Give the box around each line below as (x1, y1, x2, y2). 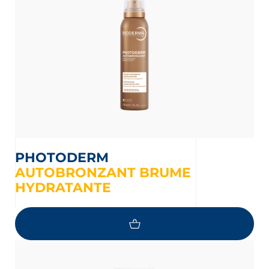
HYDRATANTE (15, 180, 111, 196)
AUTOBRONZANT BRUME (15, 165, 191, 181)
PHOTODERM (25, 150, 109, 166)
